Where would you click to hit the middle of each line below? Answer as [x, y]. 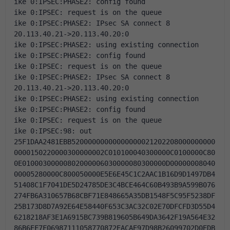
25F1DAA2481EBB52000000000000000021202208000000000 [114, 142]
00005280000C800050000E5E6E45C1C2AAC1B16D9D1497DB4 [114, 174]
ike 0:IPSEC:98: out [53, 131]
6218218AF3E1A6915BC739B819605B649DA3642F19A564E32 [114, 217]
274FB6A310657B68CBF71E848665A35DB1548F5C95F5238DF [114, 196]
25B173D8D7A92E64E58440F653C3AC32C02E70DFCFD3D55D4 [114, 206]
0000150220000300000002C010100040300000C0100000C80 [114, 152]
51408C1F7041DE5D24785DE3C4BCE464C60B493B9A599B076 [114, 185]
